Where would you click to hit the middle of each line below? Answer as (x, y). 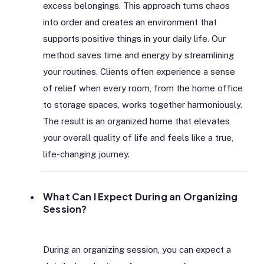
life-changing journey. (86, 154)
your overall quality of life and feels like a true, (138, 137)
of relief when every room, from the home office (143, 88)
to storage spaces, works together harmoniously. (143, 104)
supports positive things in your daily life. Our (134, 38)
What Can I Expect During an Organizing (141, 196)
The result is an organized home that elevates (136, 121)
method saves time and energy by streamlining (138, 55)
